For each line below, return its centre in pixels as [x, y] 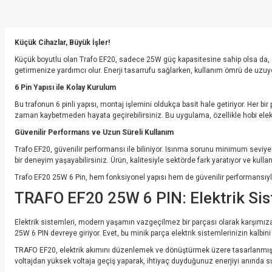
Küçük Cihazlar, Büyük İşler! [62, 42]
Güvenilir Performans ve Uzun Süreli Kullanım [94, 132]
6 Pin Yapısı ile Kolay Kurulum [65, 87]
